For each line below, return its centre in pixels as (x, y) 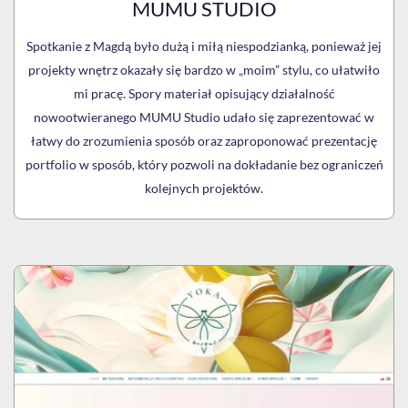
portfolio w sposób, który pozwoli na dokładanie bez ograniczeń (204, 164)
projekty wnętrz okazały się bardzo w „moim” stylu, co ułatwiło (204, 69)
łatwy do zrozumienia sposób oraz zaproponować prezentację (204, 140)
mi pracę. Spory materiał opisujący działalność (204, 93)
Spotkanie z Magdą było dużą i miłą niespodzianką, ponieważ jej (204, 46)
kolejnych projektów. (204, 188)
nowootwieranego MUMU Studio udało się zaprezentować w (204, 117)
